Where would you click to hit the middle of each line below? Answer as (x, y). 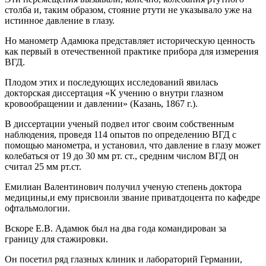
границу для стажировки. (56, 239)
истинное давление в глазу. (60, 20)
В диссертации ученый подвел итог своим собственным (119, 124)
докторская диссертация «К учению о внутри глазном (114, 93)
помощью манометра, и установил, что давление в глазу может (133, 145)
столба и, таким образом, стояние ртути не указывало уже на (128, 10)
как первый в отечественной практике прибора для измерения (132, 51)
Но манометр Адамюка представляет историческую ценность (130, 41)
